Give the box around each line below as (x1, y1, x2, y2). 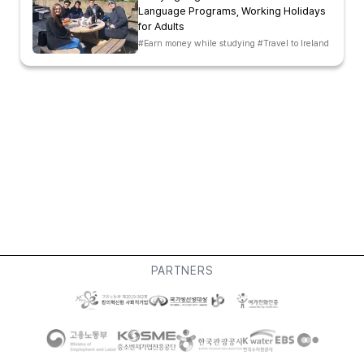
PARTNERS (150, 263, 214, 277)
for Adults (138, 19, 184, 32)
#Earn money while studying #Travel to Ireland (138, 37, 329, 49)
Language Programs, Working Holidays (138, 4, 326, 17)
